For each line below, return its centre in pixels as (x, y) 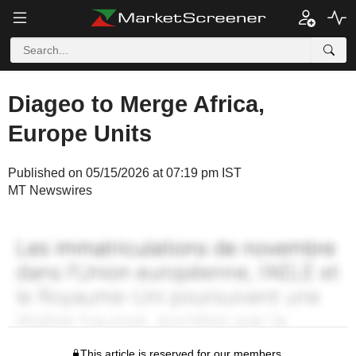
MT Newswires (50, 190)
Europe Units (80, 133)
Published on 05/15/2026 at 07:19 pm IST (125, 173)
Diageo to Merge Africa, (136, 104)
